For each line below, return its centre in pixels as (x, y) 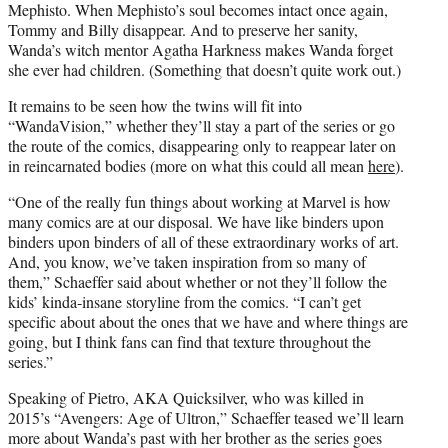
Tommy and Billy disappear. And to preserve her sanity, (183, 30)
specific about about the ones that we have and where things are (208, 322)
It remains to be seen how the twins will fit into (155, 106)
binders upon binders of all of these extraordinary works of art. (203, 242)
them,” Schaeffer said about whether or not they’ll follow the (197, 282)
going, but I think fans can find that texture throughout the (189, 342)
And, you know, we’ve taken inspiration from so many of (187, 262)
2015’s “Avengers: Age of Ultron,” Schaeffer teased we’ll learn (206, 418)
